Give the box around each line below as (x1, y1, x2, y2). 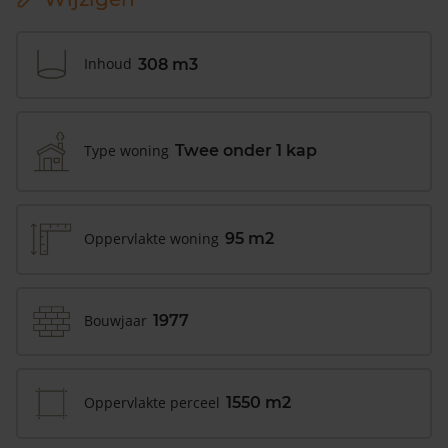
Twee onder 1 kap (175, 141, 317, 161)
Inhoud (84, 54, 132, 74)
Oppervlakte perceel (84, 392, 220, 412)
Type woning (84, 140, 169, 160)
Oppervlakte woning (84, 228, 219, 248)
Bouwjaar (84, 310, 147, 330)
